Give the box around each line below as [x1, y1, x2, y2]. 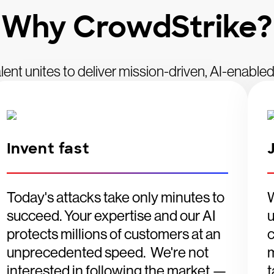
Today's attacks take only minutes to [6, 189, 224, 206]
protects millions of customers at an [6, 226, 221, 242]
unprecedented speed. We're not [6, 244, 209, 261]
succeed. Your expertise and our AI [6, 207, 215, 224]
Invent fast [6, 139, 90, 158]
